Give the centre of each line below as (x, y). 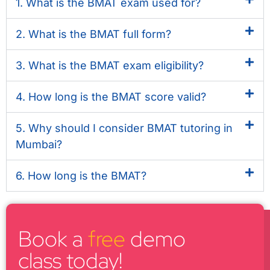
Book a (53, 238)
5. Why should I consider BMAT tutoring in (124, 128)
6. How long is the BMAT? (81, 175)
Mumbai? (39, 144)
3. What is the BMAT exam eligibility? (110, 65)
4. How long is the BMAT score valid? (111, 96)
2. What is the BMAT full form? (93, 34)
